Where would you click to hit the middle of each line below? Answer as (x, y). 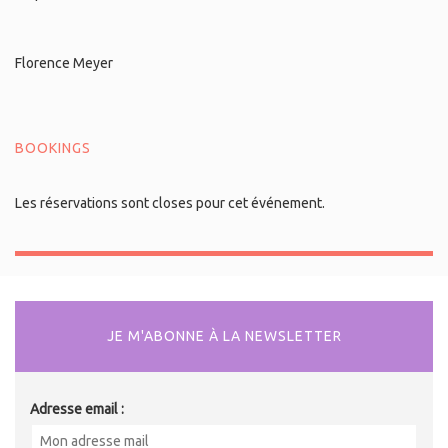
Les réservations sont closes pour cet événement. (170, 203)
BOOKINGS (53, 148)
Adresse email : (77, 409)
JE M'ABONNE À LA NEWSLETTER (224, 336)
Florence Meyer (64, 63)
